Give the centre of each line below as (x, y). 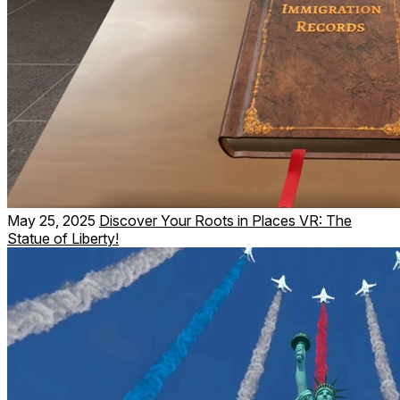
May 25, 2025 (51, 220)
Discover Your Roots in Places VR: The (225, 220)
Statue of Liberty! (63, 238)
